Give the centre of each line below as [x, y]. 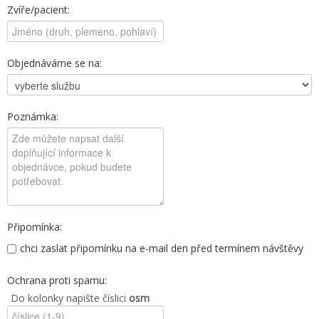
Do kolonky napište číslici [70, 298]
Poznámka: [33, 116]
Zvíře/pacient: [38, 10]
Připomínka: [35, 227]
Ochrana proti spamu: [57, 280]
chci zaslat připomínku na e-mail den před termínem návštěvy [162, 248]
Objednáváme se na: [54, 63]
